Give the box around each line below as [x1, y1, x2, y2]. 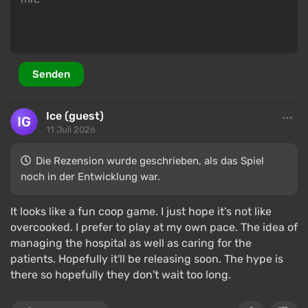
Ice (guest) [46, 109, 104, 122]
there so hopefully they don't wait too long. [10, 268, 231, 281]
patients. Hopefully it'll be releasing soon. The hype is [10, 252, 283, 265]
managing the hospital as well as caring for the [10, 236, 252, 250]
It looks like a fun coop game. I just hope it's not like [10, 205, 272, 218]
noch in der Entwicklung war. [21, 170, 160, 183]
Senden [32, 68, 70, 80]
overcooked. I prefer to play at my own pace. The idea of [10, 221, 298, 234]
